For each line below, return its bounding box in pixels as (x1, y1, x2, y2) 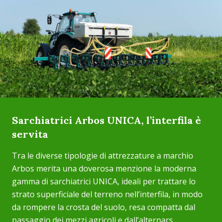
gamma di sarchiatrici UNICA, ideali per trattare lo (12, 176, 196, 187)
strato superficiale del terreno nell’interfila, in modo (12, 189, 203, 200)
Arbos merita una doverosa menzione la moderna (12, 163, 196, 174)
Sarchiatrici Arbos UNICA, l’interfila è (12, 114, 201, 126)
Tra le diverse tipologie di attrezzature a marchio (12, 150, 193, 161)
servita (12, 128, 48, 140)
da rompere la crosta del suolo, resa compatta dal (12, 202, 195, 213)
